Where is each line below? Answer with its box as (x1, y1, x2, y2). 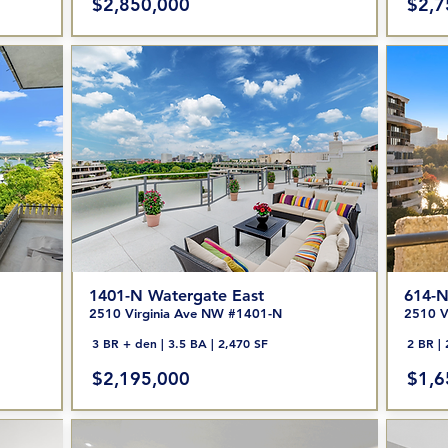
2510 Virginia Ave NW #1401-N (88, 305, 282, 321)
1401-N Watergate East (88, 286, 264, 305)
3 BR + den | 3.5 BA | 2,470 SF (91, 335, 268, 351)
